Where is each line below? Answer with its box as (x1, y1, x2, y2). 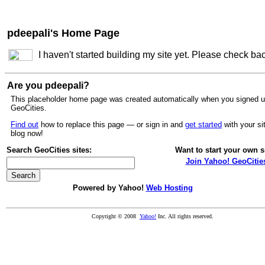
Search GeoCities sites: (7, 146, 92, 154)
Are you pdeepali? (7, 80, 89, 91)
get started (185, 120, 222, 129)
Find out (11, 120, 38, 129)
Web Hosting (146, 183, 193, 192)
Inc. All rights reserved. (156, 213, 214, 219)
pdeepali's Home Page (7, 27, 119, 39)
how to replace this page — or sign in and (38, 120, 185, 129)
